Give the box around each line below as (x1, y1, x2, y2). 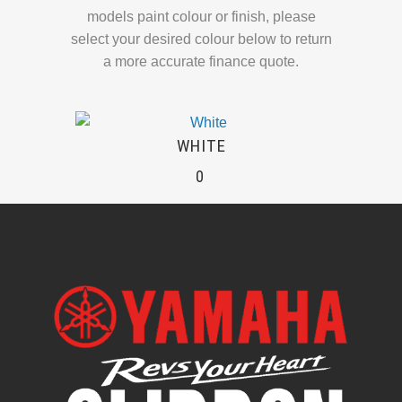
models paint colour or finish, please (86, 9, 316, 25)
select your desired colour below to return (70, 31, 332, 48)
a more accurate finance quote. (103, 54, 299, 70)
